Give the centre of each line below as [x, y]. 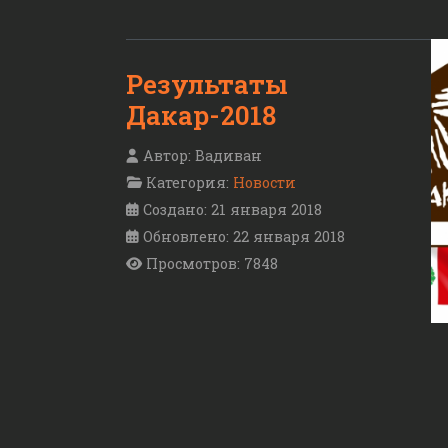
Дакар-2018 [201, 115]
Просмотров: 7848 [212, 264]
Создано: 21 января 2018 [232, 210]
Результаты [207, 84]
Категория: [187, 183]
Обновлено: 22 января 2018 [244, 237]
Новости [264, 183]
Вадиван [228, 156]
